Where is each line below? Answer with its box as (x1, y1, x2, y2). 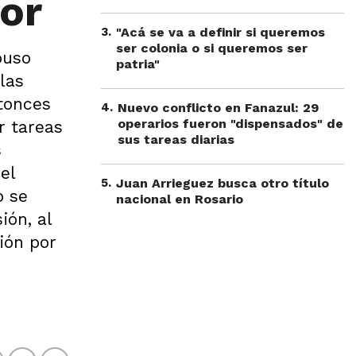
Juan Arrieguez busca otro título (116, 176, 329, 191)
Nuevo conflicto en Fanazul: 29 (118, 100, 319, 115)
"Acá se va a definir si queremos (116, 25, 325, 40)
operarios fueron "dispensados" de (118, 116, 343, 131)
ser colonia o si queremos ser (116, 41, 308, 56)
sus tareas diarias (118, 132, 234, 147)
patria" (116, 56, 160, 72)
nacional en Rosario (116, 192, 243, 207)
